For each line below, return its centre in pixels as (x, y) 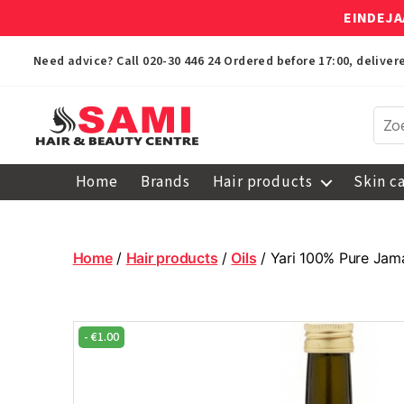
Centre (61, 252)
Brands (165, 182)
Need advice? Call (88, 61)
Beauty (62, 233)
